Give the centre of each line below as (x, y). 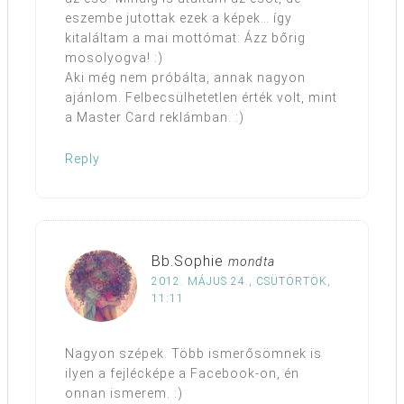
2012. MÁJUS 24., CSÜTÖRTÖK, (241, 282)
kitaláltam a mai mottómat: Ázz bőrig (185, 38)
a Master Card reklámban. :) (155, 118)
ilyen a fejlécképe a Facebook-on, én (182, 374)
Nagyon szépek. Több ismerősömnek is (193, 354)
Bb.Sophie (188, 262)
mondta (252, 262)
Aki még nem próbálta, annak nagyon (185, 78)
